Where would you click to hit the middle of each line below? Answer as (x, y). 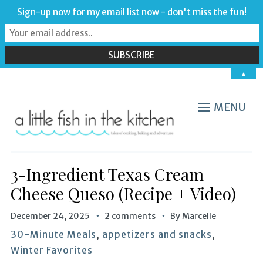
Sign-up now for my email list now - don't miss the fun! (131, 12)
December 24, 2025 (50, 216)
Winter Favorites (51, 250)
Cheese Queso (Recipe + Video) (123, 193)
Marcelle (199, 216)
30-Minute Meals (53, 234)
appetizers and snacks (157, 234)
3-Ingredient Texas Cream (107, 174)
